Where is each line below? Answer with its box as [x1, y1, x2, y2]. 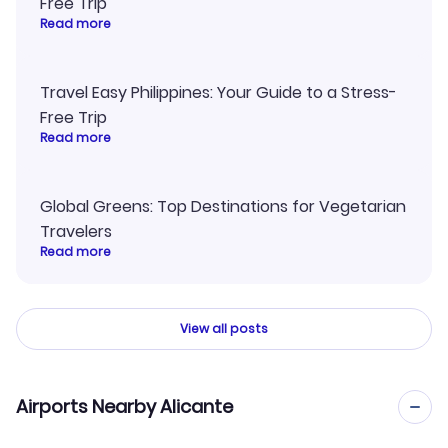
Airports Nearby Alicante [16, 394, 233, 420]
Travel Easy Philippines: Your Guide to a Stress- [40, 81, 397, 105]
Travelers [40, 220, 112, 244]
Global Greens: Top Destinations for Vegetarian [40, 195, 406, 219]
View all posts [180, 320, 268, 338]
